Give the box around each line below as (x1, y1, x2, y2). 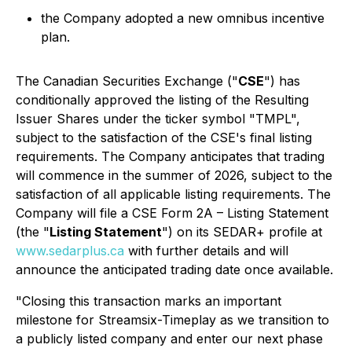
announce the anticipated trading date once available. (16, 262, 333, 277)
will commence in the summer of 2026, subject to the (16, 167, 332, 183)
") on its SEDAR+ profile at (162, 224, 322, 240)
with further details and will (124, 243, 288, 258)
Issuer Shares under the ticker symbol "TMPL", (16, 111, 300, 126)
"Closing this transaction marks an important (16, 293, 281, 309)
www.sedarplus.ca (16, 243, 124, 258)
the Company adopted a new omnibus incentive (41, 10, 324, 26)
